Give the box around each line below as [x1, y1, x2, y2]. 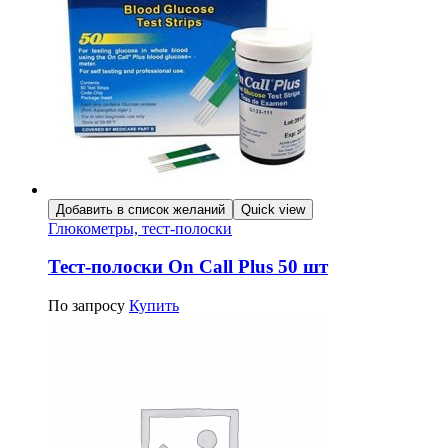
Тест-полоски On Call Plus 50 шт [48, 256, 328, 278]
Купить [129, 296, 179, 314]
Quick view [241, 201, 305, 217]
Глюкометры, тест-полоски [48, 219, 232, 237]
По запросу [48, 296, 125, 314]
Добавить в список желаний [56, 201, 225, 217]
